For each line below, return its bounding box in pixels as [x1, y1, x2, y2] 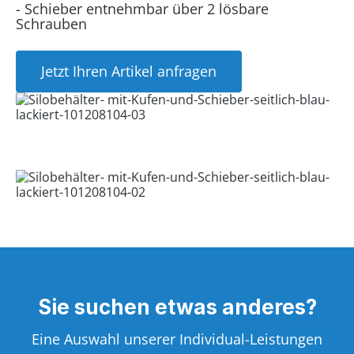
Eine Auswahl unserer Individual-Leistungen [32, 330, 322, 348]
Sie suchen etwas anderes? [37, 295, 317, 319]
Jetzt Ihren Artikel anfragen [41, 62, 217, 81]
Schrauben [16, 14, 87, 33]
